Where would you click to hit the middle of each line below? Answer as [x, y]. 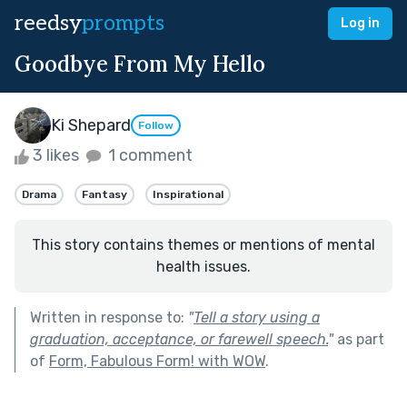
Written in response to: [109, 317]
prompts [123, 23]
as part [359, 339]
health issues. [203, 266]
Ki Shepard [91, 125]
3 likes [56, 155]
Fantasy [104, 194]
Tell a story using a [257, 317]
